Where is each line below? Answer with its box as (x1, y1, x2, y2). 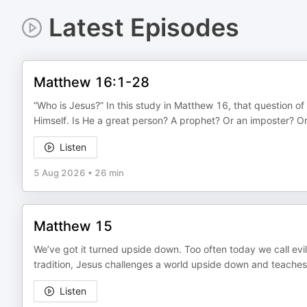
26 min (95, 167, 124, 178)
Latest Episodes (48, 12, 239, 42)
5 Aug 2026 (34, 167, 86, 178)
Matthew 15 (34, 218, 112, 234)
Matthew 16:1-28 (34, 74, 149, 90)
